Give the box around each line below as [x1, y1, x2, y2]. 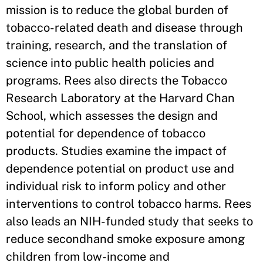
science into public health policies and [6, 56, 214, 70]
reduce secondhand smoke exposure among [6, 232, 245, 246]
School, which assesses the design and [6, 109, 218, 123]
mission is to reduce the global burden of [6, 3, 228, 17]
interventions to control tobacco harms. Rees [6, 197, 251, 211]
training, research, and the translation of [6, 38, 227, 52]
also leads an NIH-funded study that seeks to [6, 214, 253, 228]
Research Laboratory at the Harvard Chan [6, 91, 235, 105]
